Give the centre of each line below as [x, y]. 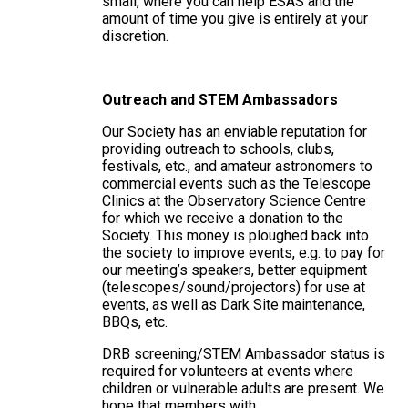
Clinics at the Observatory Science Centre [234, 200]
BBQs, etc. [134, 321]
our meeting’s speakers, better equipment [234, 270]
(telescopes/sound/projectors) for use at [233, 287]
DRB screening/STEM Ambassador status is [243, 353]
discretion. [135, 36]
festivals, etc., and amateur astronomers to [237, 166]
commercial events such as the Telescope [236, 183]
